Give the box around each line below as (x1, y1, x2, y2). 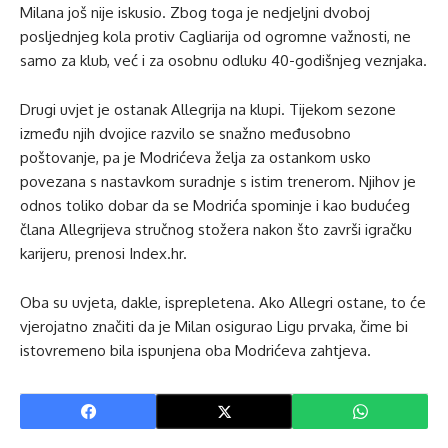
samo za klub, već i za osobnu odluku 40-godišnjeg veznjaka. (20, 51, 427, 71)
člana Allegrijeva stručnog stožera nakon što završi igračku (20, 220, 412, 240)
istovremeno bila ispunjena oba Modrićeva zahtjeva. (20, 341, 371, 361)
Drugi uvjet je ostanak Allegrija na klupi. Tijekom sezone (20, 100, 396, 120)
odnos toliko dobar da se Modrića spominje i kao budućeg (20, 196, 410, 216)
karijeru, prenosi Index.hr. (20, 244, 187, 264)
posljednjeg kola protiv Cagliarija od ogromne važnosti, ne (20, 27, 411, 47)
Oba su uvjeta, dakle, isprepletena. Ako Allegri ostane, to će (20, 293, 426, 313)
